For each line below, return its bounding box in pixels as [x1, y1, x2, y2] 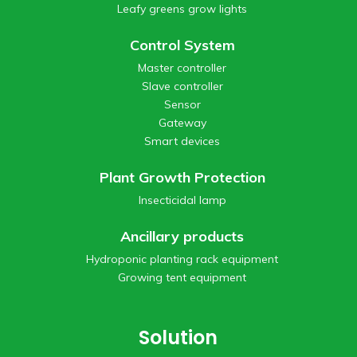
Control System [129, 35, 235, 54]
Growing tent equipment [118, 269, 247, 284]
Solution [139, 324, 218, 351]
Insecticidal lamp [138, 192, 226, 207]
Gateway [158, 115, 206, 130]
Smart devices [144, 133, 221, 148]
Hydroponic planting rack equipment [86, 251, 279, 266]
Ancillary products [120, 226, 245, 245]
